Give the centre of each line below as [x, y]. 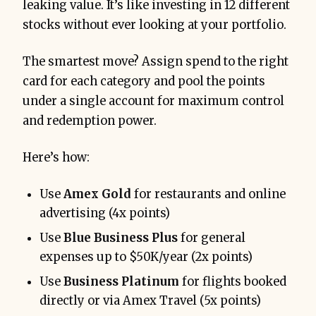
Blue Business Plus [121, 238]
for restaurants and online [208, 194]
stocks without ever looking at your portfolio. [154, 25]
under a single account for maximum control [153, 101]
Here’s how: [56, 157]
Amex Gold [97, 194]
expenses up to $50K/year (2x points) [146, 257]
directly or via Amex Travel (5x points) [150, 300]
